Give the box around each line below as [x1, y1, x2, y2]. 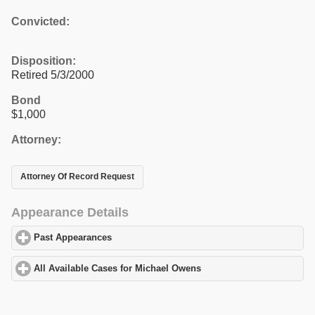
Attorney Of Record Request [20, 172, 134, 182]
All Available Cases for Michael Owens [34, 263, 202, 274]
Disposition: [11, 54, 76, 67]
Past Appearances [34, 233, 112, 243]
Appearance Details [11, 205, 129, 219]
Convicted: [11, 15, 70, 27]
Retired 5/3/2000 [11, 68, 94, 81]
